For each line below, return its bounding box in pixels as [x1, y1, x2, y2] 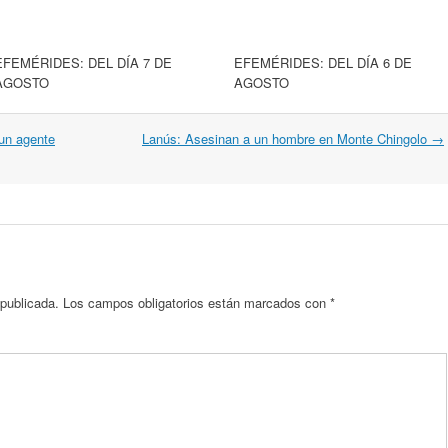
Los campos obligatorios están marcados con [63, 293, 330, 312]
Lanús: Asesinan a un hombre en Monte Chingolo [142, 129, 431, 148]
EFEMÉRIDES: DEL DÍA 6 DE [234, 53, 412, 72]
